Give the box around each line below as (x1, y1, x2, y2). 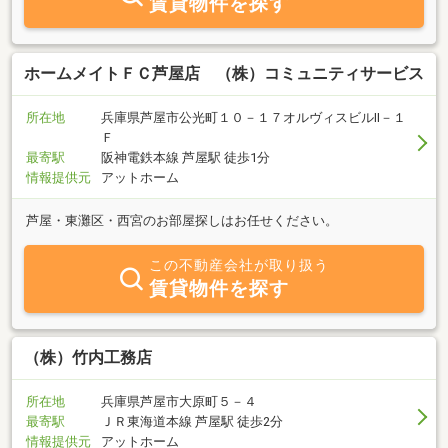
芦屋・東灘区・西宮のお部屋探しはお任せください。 (26, 212, 338, 228)
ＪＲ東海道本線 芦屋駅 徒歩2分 (101, 414, 283, 430)
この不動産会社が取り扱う (148, 256, 329, 274)
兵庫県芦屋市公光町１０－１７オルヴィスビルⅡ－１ (101, 109, 406, 125)
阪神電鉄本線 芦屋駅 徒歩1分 (101, 149, 270, 165)
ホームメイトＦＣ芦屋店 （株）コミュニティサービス (24, 63, 424, 83)
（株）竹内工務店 (24, 348, 152, 368)
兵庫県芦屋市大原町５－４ (101, 394, 257, 410)
